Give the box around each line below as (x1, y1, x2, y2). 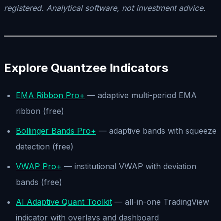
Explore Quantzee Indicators (4, 60, 168, 75)
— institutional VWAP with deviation (62, 161, 196, 171)
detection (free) (16, 141, 74, 151)
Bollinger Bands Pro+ (16, 125, 96, 136)
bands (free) (16, 177, 62, 187)
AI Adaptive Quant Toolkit (16, 196, 112, 207)
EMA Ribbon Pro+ (16, 90, 85, 100)
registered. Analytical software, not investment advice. (4, 2, 206, 13)
